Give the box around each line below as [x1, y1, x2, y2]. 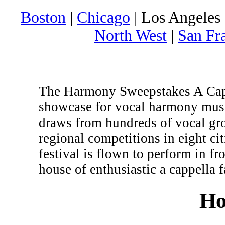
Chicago [77, 8, 130, 26]
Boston [21, 8, 66, 26]
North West [94, 26, 167, 44]
